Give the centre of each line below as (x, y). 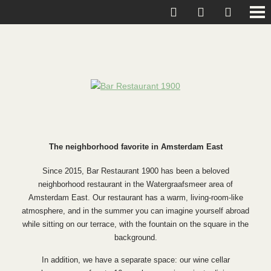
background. (135, 238)
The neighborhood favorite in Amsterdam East (135, 147)
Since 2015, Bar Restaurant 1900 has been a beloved (135, 171)
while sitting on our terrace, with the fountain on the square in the (135, 224)
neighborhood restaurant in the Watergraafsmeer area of (135, 184)
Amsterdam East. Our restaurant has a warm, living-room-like (135, 198)
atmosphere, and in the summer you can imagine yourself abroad (135, 211)
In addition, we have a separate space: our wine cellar (135, 260)
